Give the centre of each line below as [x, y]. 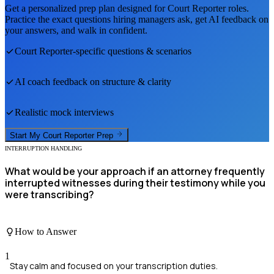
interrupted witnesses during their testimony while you [135, 183]
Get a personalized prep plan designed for [86, 9]
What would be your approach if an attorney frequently [135, 171]
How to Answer [46, 232]
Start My [26, 135]
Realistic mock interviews [64, 113]
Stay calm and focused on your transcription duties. [114, 265]
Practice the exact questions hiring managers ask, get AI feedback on [137, 20]
